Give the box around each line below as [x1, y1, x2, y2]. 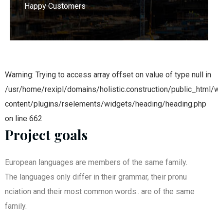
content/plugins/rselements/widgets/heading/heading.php [5, 99, 206, 109]
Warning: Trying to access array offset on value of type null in [5, 70, 211, 80]
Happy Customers [24, 1, 86, 11]
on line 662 [5, 114, 42, 124]
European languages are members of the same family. [5, 158, 187, 167]
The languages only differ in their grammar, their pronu [5, 172, 187, 182]
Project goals [5, 126, 88, 144]
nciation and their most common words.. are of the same [5, 187, 195, 197]
